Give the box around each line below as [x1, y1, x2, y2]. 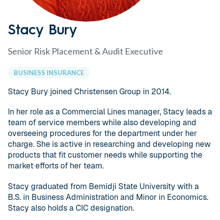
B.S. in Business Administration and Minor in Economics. [8, 192, 208, 202]
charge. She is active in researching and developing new [8, 139, 211, 150]
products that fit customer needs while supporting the [8, 150, 202, 161]
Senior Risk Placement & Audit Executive [8, 46, 163, 57]
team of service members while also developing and [8, 117, 196, 128]
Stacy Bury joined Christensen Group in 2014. [8, 86, 171, 97]
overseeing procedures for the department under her [8, 128, 197, 139]
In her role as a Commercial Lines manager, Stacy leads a [8, 107, 212, 117]
